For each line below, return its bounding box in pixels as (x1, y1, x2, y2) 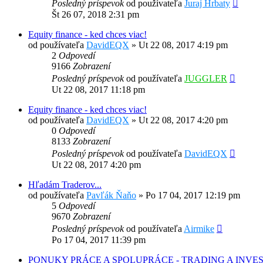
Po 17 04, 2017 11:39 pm (52, 235, 146, 245)
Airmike (184, 224, 214, 234)
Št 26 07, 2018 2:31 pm (52, 9, 139, 20)
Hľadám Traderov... (28, 180, 102, 190)
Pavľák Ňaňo (86, 190, 136, 201)
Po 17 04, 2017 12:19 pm (146, 190, 240, 201)
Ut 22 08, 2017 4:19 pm (139, 40, 228, 50)
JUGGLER (184, 73, 227, 84)
